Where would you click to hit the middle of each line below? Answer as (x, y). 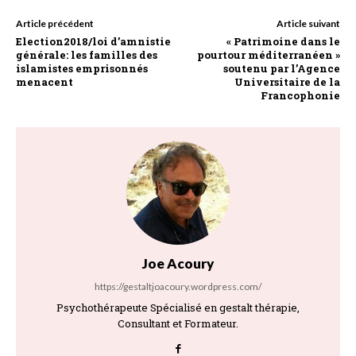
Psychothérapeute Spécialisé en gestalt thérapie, (178, 307)
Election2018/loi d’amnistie (93, 41)
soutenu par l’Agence (281, 68)
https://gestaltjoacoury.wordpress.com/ (178, 286)
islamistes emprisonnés (82, 68)
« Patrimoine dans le (283, 41)
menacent (44, 81)
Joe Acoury (178, 263)
